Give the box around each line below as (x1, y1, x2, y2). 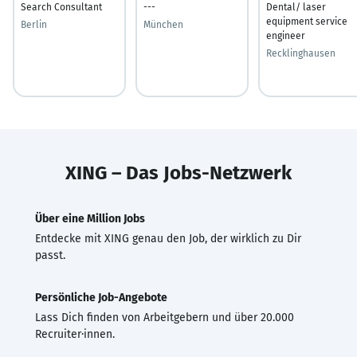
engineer (266, 29, 305, 41)
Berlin (21, 18, 47, 30)
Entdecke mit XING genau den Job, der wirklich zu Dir (35, 231, 301, 245)
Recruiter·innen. (35, 327, 115, 341)
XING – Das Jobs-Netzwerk (65, 161, 292, 184)
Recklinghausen (266, 47, 335, 59)
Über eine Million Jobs (35, 211, 145, 226)
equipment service (266, 15, 347, 27)
